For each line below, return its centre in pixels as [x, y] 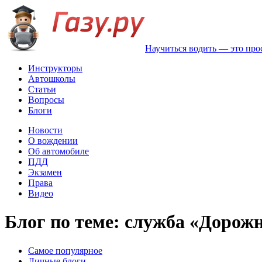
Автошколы [52, 79]
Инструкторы [55, 68]
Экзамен [45, 172]
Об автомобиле [58, 151]
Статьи [42, 89]
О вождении [53, 141]
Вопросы [46, 100]
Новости [45, 130]
